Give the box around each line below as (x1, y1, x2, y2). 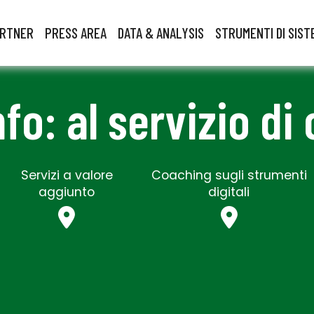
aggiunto (39, 183, 95, 200)
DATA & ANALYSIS (118, 23, 204, 41)
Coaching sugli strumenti (151, 166, 307, 184)
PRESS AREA (45, 23, 107, 41)
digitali (208, 183, 250, 200)
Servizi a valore (20, 166, 113, 184)
